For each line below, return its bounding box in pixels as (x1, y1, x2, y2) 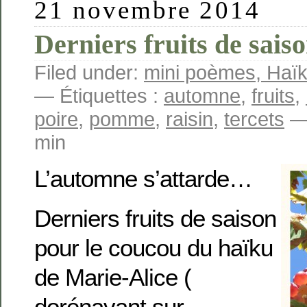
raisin (166, 107, 213, 130)
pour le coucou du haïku (34, 234, 273, 261)
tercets (224, 107, 284, 130)
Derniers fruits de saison (34, 204, 276, 232)
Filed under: (34, 60, 144, 84)
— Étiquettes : (34, 84, 164, 107)
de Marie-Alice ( (34, 263, 191, 291)
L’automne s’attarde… (34, 165, 252, 193)
